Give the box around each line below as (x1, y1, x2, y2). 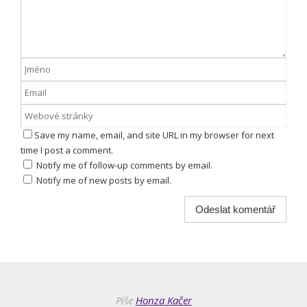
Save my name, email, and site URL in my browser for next (34, 129, 274, 142)
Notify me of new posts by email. (36, 174, 171, 187)
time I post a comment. (21, 144, 113, 157)
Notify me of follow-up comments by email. (36, 159, 212, 172)
